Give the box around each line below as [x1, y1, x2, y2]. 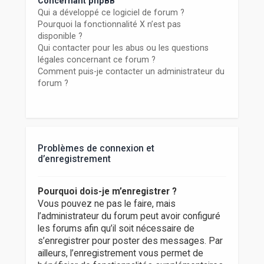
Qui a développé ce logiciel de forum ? [37, 8, 184, 18]
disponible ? [37, 31, 82, 41]
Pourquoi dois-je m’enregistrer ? [37, 186, 177, 197]
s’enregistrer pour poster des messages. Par [37, 236, 223, 247]
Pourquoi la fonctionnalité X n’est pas [37, 19, 181, 29]
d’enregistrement [37, 153, 111, 164]
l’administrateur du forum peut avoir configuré [37, 211, 220, 222]
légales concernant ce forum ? [37, 55, 156, 65]
